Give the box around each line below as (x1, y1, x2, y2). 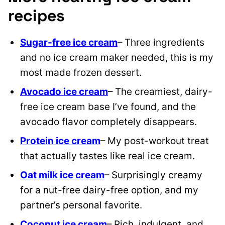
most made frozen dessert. (20, 66, 142, 78)
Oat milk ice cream (20, 169, 104, 181)
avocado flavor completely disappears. (20, 116, 199, 128)
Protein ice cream (20, 135, 100, 147)
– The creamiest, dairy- (108, 85, 212, 97)
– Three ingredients (118, 36, 204, 48)
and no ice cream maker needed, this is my (20, 51, 213, 63)
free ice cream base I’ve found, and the (20, 100, 196, 113)
